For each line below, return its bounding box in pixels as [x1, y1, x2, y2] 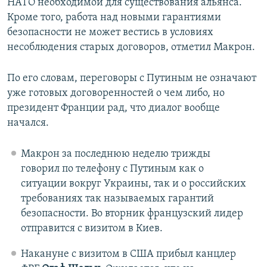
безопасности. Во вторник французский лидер [20, 208, 243, 220]
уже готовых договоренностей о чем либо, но [7, 88, 225, 100]
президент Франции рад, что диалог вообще [7, 103, 220, 114]
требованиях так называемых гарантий [20, 193, 214, 205]
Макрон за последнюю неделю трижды [20, 148, 210, 160]
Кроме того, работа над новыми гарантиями [7, 12, 221, 24]
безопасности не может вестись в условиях [7, 27, 213, 39]
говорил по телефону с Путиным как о [20, 163, 204, 175]
